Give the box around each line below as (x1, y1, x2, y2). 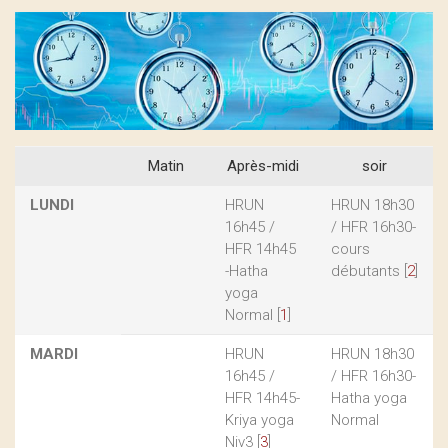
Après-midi (227, 156, 299, 175)
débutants (331, 261, 400, 280)
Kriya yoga (225, 410, 294, 429)
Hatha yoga (331, 388, 407, 407)
